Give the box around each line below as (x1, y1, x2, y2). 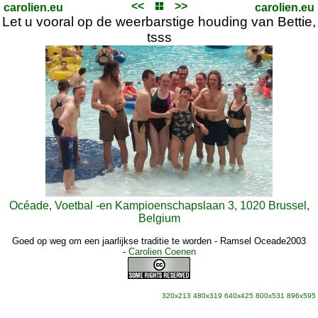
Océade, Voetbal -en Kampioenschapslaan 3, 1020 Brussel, (9, 199, 309, 212)
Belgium (138, 212, 180, 224)
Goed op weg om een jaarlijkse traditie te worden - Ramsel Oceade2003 (12, 236, 306, 246)
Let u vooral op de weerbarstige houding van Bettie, (2, 14, 316, 29)
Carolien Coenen (128, 246, 196, 257)
